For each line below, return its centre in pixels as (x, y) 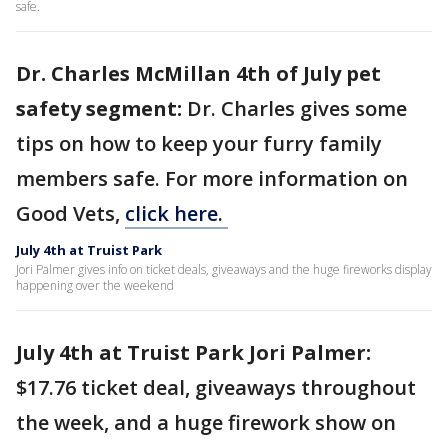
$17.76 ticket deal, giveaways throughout (216, 387)
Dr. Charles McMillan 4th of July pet (198, 73)
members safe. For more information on (212, 178)
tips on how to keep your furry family (199, 143)
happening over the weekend (95, 285)
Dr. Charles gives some (297, 108)
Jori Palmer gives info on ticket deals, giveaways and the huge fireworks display (224, 269)
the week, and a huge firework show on (206, 422)
